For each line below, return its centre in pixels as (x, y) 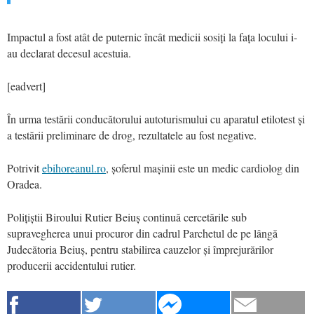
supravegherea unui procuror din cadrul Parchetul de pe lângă (142, 233)
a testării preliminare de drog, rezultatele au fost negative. (132, 135)
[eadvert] (26, 86)
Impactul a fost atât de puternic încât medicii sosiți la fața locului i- (152, 36)
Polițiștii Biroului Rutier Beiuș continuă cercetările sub (127, 217)
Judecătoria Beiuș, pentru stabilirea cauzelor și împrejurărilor (140, 249)
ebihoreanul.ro (74, 168)
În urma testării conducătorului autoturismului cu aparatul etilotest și (156, 118)
